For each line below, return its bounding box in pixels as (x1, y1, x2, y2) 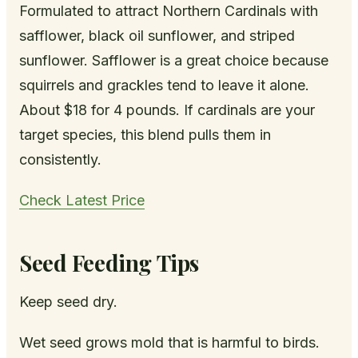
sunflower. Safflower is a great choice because (19, 52, 328, 70)
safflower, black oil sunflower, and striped (19, 27, 295, 45)
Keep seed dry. (19, 293, 117, 311)
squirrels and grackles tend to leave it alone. (19, 77, 309, 94)
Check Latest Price (19, 192, 145, 209)
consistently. (19, 151, 101, 169)
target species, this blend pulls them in (19, 126, 271, 144)
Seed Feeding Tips (19, 248, 199, 278)
